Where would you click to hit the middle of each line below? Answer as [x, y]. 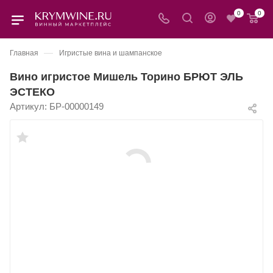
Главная [24, 53]
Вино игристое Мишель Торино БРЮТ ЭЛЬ [126, 76]
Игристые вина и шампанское [111, 53]
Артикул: [28, 106]
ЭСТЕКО [32, 92]
